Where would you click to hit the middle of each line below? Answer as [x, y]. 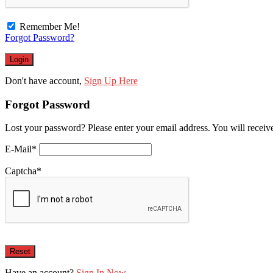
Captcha [21, 171]
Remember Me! [50, 26]
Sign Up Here [111, 80]
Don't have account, [44, 80]
